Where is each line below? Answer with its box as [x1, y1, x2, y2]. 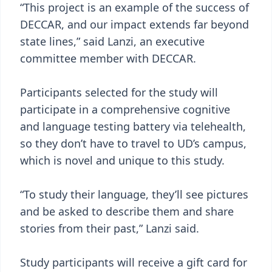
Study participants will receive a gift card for [20, 255, 247, 270]
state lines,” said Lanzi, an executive [20, 34, 205, 49]
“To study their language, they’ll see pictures [20, 187, 248, 202]
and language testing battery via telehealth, [20, 119, 246, 134]
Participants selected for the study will [20, 85, 218, 100]
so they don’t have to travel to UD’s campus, [20, 136, 246, 151]
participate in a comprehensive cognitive [20, 102, 230, 117]
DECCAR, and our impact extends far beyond [20, 17, 249, 32]
